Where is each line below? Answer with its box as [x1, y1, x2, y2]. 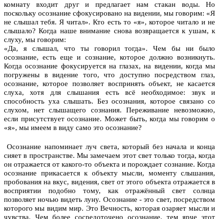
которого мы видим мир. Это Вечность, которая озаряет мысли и [4, 204, 215, 212]
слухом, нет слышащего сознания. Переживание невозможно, [4, 106, 215, 114]
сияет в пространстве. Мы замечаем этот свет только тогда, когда [4, 151, 215, 159]
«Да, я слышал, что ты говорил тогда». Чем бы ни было [4, 44, 215, 52]
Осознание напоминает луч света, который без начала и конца [4, 142, 215, 151]
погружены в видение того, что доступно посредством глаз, [4, 70, 215, 79]
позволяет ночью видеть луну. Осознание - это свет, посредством [4, 195, 215, 203]
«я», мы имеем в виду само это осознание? [4, 123, 142, 131]
